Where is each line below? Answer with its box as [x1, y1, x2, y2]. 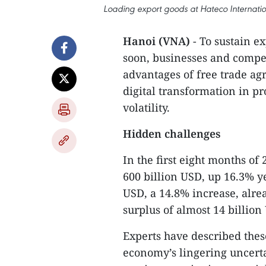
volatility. [123, 100, 170, 115]
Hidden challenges [123, 126, 221, 141]
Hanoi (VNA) [123, 34, 190, 48]
